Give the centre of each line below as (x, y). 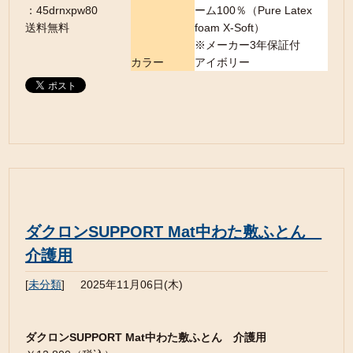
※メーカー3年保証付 (247, 45)
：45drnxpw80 (62, 10)
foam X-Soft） (229, 27)
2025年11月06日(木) (132, 284)
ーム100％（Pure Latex (253, 10)
